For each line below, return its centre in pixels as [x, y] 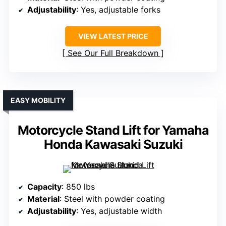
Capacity [44, 186]
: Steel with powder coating [112, 199]
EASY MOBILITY [38, 100]
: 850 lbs [78, 186]
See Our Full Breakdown [113, 53]
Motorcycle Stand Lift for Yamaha [113, 130]
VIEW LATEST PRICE [113, 36]
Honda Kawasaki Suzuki [113, 144]
